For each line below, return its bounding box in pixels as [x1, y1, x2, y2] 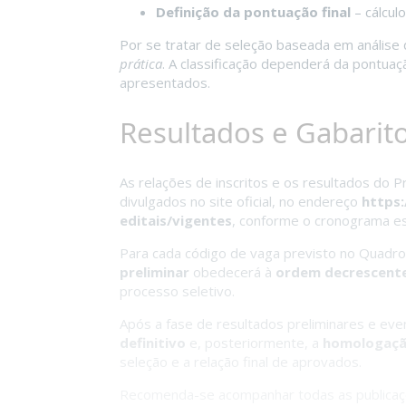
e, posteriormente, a [186, 333, 323, 352]
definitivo [120, 333, 186, 352]
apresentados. [120, 73, 210, 92]
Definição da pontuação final [156, 3, 351, 22]
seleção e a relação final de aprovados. [120, 352, 362, 371]
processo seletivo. [120, 281, 235, 300]
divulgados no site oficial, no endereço [120, 191, 362, 210]
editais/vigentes [120, 210, 232, 229]
